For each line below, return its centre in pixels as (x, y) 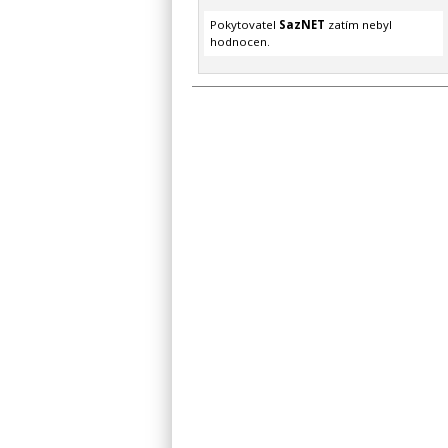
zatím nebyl (358, 25)
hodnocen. (239, 42)
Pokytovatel (244, 25)
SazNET (301, 25)
